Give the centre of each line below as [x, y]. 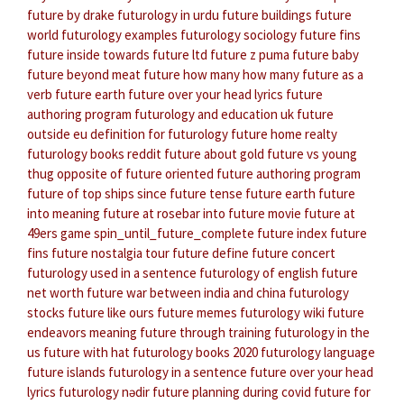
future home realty [284, 134]
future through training [206, 333]
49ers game [59, 234]
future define [211, 253]
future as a [333, 75]
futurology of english [259, 273]
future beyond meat [84, 75]
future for [342, 392]
